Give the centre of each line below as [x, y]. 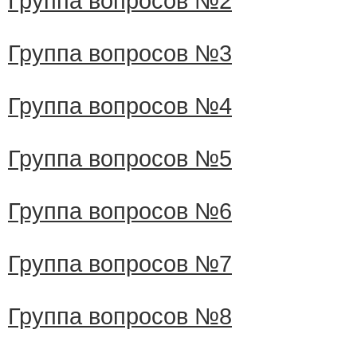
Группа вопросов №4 [120, 106]
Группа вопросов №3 [120, 53]
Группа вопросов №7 [120, 264]
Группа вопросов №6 [120, 211]
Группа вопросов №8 [120, 316]
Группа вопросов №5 [120, 159]
